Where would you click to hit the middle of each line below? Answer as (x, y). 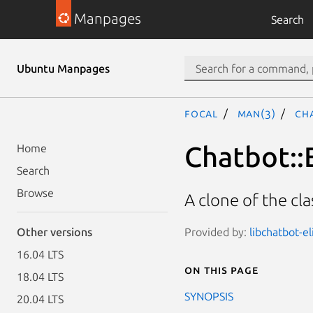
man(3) (256, 113)
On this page (221, 269)
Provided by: (217, 232)
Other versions (54, 232)
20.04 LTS (40, 299)
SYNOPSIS (209, 296)
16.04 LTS (40, 254)
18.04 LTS (40, 277)
